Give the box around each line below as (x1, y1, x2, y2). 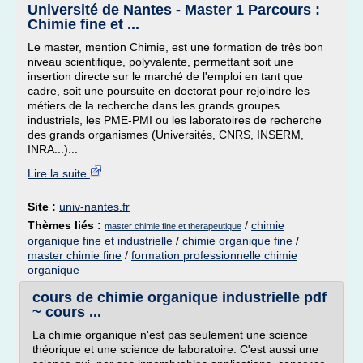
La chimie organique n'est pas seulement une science (32, 328, 308, 341)
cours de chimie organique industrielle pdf (32, 289, 327, 305)
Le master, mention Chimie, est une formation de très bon (28, 41, 323, 53)
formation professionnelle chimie (131, 249, 297, 262)
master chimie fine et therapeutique (105, 221, 241, 231)
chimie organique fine (182, 234, 293, 247)
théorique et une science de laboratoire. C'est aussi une (32, 343, 318, 356)
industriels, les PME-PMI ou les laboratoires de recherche (28, 113, 322, 126)
